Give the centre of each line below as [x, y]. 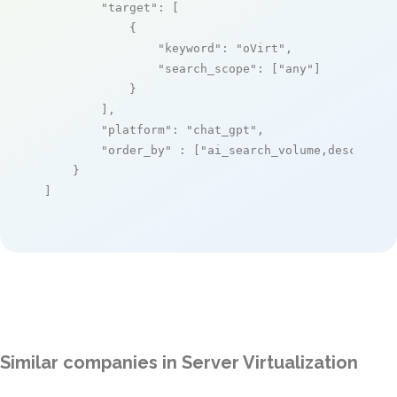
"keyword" [190, 48]
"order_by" [136, 150]
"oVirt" [261, 48]
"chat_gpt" [222, 129]
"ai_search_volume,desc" [282, 150]
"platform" [136, 129]
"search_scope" [207, 68]
